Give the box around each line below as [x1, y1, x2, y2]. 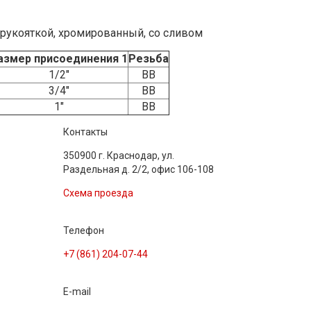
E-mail [63, 285, 91, 297]
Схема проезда [63, 187, 133, 199]
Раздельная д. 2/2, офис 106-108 [63, 163, 214, 175]
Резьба [128, 51, 169, 65]
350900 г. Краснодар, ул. [63, 149, 174, 161]
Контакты [63, 126, 108, 137]
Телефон [63, 224, 104, 236]
